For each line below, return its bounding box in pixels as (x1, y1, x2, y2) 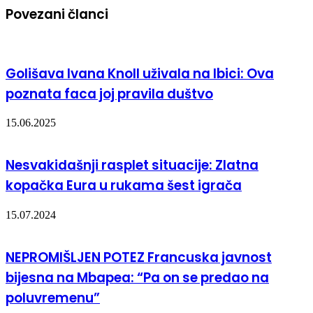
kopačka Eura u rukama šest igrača (6, 176, 242, 196)
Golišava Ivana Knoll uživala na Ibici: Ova (6, 64, 274, 83)
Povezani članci (6, 5, 108, 24)
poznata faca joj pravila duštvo (6, 84, 213, 103)
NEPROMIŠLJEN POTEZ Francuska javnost (6, 247, 272, 267)
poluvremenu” (6, 288, 100, 307)
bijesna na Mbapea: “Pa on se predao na (6, 268, 269, 287)
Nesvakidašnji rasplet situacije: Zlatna (6, 156, 259, 175)
